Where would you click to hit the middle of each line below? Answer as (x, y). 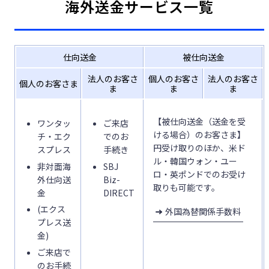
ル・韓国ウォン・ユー (195, 161)
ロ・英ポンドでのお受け (199, 174)
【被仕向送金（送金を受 (199, 122)
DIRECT (119, 192)
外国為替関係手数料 (203, 211)
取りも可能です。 (186, 188)
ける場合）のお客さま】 (199, 135)
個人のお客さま (48, 84)
